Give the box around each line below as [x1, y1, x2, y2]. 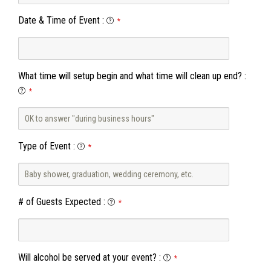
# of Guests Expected [18, 196, 101, 207]
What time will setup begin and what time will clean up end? [18, 70, 242, 82]
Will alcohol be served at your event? [18, 252, 157, 263]
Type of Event [18, 140, 71, 152]
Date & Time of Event [18, 15, 100, 26]
